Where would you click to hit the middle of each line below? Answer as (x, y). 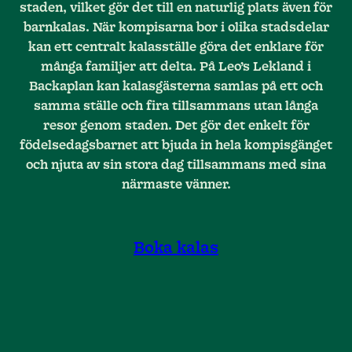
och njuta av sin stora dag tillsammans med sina (176, 165)
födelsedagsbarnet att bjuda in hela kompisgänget (176, 145)
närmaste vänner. (176, 184)
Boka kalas (176, 249)
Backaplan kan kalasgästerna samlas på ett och (176, 86)
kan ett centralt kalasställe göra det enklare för (176, 47)
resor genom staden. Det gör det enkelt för (176, 125)
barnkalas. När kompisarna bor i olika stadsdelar (176, 27)
